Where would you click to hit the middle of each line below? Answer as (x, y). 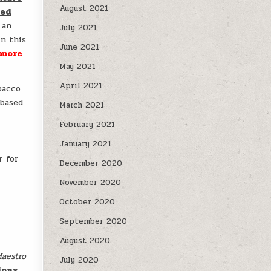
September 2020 (93, 221)
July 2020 (79, 260)
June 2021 (80, 47)
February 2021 (87, 125)
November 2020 (90, 183)
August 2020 (85, 241)
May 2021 (78, 67)
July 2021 (78, 28)
